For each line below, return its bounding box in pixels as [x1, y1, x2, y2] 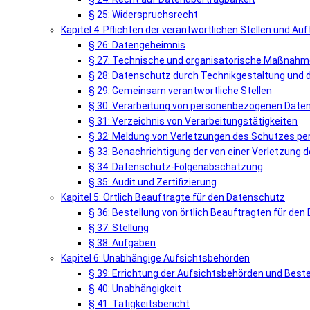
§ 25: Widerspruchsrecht [89, 8, 198, 20]
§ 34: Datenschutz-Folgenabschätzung [89, 161, 263, 172]
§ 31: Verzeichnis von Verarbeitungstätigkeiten [89, 115, 298, 127]
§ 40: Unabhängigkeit [89, 282, 181, 294]
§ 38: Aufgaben [89, 237, 156, 248]
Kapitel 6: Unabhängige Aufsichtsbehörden [61, 252, 250, 264]
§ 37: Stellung [89, 221, 149, 233]
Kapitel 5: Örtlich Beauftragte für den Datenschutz [61, 191, 285, 203]
